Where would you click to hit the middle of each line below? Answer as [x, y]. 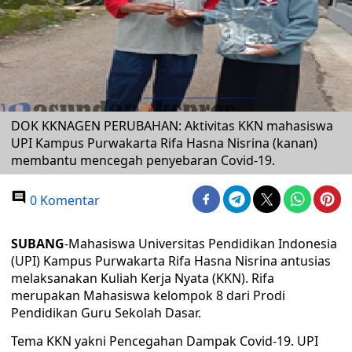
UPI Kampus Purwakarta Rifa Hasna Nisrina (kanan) [164, 143]
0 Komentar [63, 200]
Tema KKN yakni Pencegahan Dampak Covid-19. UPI [165, 341]
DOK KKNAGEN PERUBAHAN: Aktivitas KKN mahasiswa [172, 126]
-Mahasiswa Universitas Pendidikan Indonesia [201, 244]
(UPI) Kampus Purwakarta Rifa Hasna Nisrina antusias [171, 261]
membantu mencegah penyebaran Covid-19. [143, 160]
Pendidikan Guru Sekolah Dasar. [106, 313]
